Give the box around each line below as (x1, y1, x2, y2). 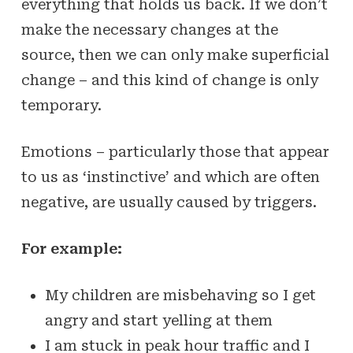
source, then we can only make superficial (20, 46, 329, 63)
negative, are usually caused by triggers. (20, 194, 317, 210)
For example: (20, 240, 122, 257)
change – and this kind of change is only (20, 72, 318, 88)
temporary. (20, 97, 102, 113)
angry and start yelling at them (44, 312, 273, 329)
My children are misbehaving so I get (44, 287, 316, 303)
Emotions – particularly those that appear (20, 143, 329, 160)
